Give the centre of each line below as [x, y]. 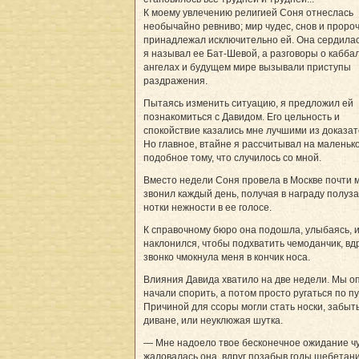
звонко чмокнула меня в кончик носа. [227, 257]
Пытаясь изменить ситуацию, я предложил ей [248, 103]
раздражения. [175, 81]
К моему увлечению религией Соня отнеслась [248, 12]
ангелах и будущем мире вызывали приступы [247, 67]
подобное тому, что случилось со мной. [232, 157]
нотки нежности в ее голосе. [208, 207]
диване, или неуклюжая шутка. [213, 320]
